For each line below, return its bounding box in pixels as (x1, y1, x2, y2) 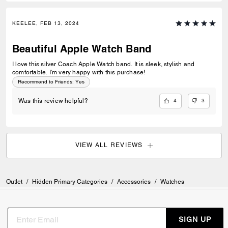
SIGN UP (178, 215, 211, 224)
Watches (160, 178, 184, 185)
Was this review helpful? (18, 97, 88, 105)
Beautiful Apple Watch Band (12, 43, 152, 55)
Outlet (6, 178, 22, 185)
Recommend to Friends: (18, 78, 74, 85)
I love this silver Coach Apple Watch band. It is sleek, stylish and (12, 61, 134, 68)
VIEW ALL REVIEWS (75, 141, 143, 149)
